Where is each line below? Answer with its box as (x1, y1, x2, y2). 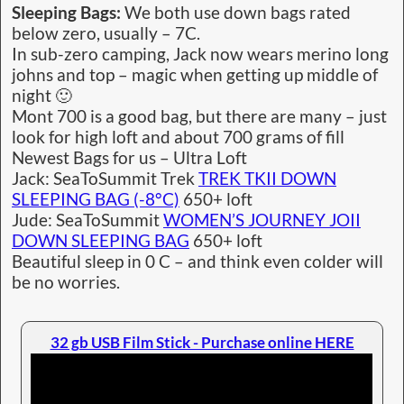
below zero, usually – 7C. (12, 23, 200, 43)
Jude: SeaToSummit (12, 209, 163, 230)
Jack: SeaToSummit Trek (12, 168, 198, 188)
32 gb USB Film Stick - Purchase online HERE (50, 333, 354, 353)
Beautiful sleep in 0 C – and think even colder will (12, 251, 383, 271)
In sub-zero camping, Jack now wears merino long (12, 43, 389, 64)
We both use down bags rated (124, 2, 351, 23)
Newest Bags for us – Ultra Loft (12, 147, 247, 168)
